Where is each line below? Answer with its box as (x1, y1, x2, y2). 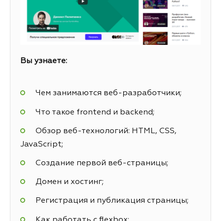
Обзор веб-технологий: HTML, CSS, (35, 127, 177, 135)
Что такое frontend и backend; (35, 108, 154, 116)
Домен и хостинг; (35, 178, 104, 186)
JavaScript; (20, 140, 63, 148)
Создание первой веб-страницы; (35, 159, 168, 167)
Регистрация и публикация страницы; (35, 197, 188, 205)
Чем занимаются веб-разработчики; (35, 89, 182, 98)
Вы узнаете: (20, 57, 67, 66)
